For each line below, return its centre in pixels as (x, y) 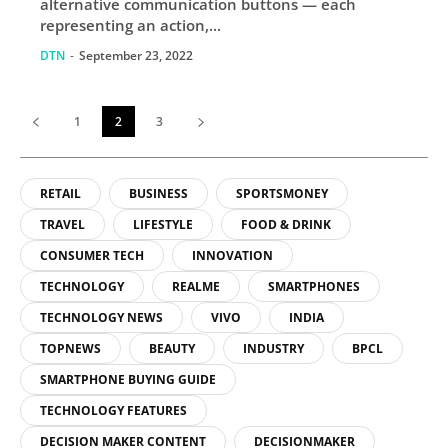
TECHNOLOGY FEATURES (113, 410)
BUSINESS (158, 193)
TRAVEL (62, 224)
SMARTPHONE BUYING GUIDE (128, 379)
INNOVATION (232, 255)
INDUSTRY (273, 348)
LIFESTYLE (163, 224)
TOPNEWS (70, 348)
